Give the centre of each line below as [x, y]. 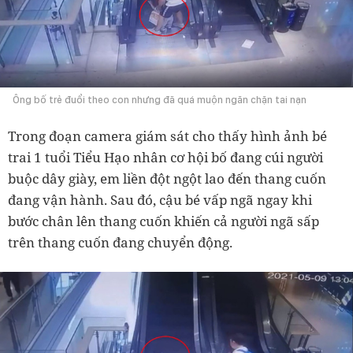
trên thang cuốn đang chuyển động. [120, 242]
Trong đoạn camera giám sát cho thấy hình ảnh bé [167, 136]
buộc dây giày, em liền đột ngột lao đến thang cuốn [167, 178]
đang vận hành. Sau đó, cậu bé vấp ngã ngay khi [160, 199]
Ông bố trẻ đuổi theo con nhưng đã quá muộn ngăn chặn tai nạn [160, 99]
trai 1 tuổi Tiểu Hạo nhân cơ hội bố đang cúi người [165, 157]
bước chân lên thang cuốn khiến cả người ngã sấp [163, 221]
